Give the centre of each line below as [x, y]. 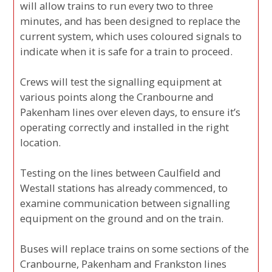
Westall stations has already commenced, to [124, 188]
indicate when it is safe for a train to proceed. [127, 51]
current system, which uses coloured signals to [131, 36]
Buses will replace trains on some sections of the [135, 248]
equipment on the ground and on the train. [122, 218]
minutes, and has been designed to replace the [131, 21]
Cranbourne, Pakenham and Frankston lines [124, 263]
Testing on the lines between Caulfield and [121, 172]
